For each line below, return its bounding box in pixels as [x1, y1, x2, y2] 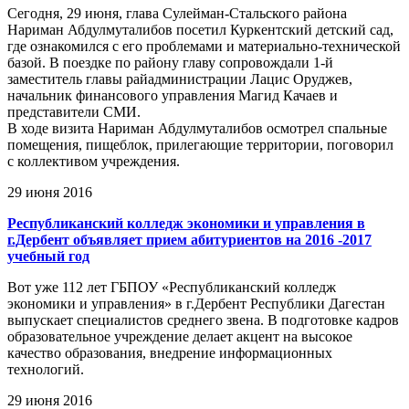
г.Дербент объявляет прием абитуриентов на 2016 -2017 [7, 232, 372, 248]
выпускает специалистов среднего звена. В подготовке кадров [7, 312, 399, 329]
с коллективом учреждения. [7, 153, 180, 170]
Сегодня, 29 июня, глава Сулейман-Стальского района [7, 5, 347, 22]
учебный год [7, 248, 89, 265]
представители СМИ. [7, 104, 141, 121]
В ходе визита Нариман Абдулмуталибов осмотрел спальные [7, 121, 387, 137]
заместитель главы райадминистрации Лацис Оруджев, [7, 71, 352, 88]
